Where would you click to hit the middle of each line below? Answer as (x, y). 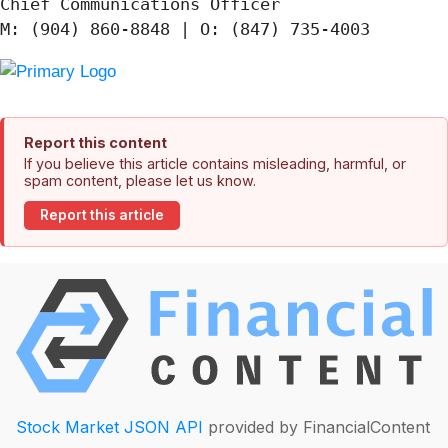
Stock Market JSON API (109, 427)
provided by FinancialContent (316, 427)
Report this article (102, 215)
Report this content (95, 142)
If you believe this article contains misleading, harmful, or (215, 163)
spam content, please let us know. (140, 180)
